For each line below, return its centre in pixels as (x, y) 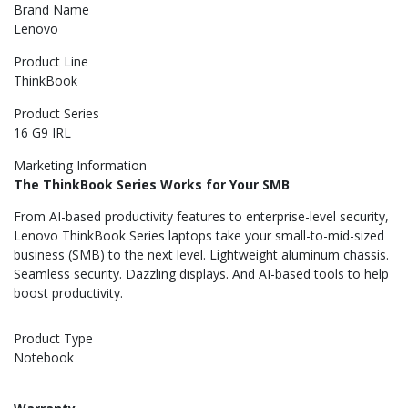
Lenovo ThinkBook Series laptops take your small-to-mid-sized (199, 236)
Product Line (51, 62)
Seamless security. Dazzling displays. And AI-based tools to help (201, 274)
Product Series (56, 114)
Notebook (44, 358)
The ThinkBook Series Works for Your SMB (152, 185)
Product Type (53, 339)
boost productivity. (68, 293)
